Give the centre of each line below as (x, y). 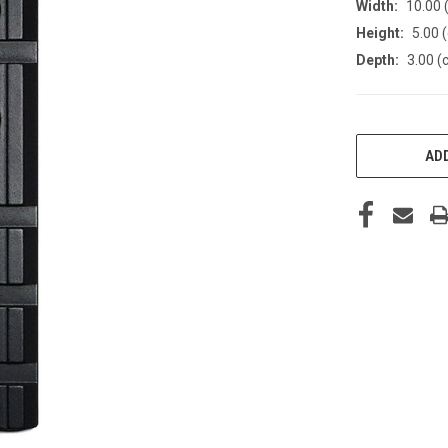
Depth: (377, 59)
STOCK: (378, 153)
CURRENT (384, 132)
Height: (380, 32)
